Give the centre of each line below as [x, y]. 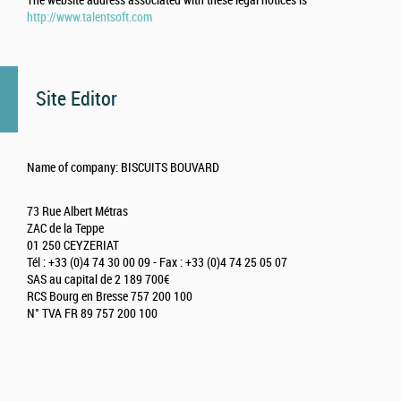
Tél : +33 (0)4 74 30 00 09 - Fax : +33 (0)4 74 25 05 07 [157, 263]
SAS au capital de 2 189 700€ [98, 280]
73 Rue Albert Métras [77, 212]
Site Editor [77, 99]
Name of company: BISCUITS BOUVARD [123, 168]
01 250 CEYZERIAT [73, 246]
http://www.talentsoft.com [90, 18]
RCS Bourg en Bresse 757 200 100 [110, 297]
